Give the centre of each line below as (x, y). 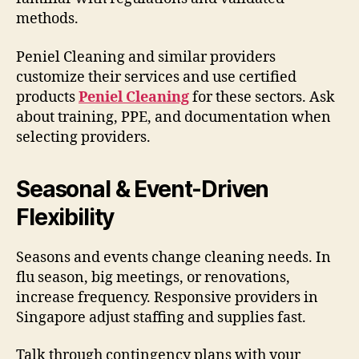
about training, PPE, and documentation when (173, 117)
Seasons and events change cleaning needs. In (173, 257)
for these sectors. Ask (262, 97)
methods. (47, 19)
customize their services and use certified (156, 77)
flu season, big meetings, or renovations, (153, 277)
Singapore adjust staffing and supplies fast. (161, 317)
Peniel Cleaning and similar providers (146, 57)
